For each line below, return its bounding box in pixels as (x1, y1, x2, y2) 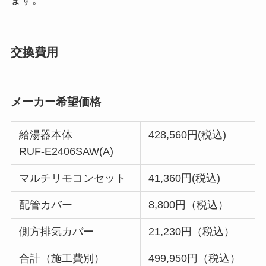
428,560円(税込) (148, 128, 227, 141)
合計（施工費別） (19, 252, 105, 264)
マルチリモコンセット (19, 172, 126, 184)
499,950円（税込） (148, 252, 241, 264)
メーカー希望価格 (10, 95, 101, 108)
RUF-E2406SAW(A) (19, 145, 114, 157)
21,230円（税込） (148, 225, 235, 237)
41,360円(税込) (148, 172, 221, 184)
